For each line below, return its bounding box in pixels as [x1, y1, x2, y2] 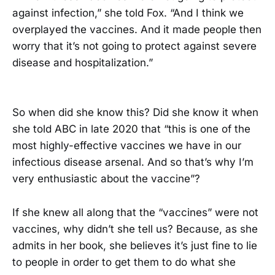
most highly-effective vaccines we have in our [12, 139, 241, 152]
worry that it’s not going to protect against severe [12, 40, 257, 53]
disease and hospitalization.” [12, 56, 153, 69]
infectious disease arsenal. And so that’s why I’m [12, 156, 254, 169]
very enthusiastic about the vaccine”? [12, 172, 200, 185]
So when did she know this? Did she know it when [12, 106, 258, 119]
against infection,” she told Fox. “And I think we [12, 7, 244, 20]
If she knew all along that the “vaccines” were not [12, 206, 258, 219]
